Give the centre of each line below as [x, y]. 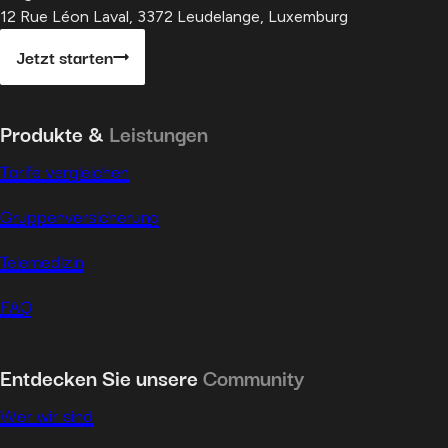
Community [254, 376]
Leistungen [158, 132]
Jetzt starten [64, 57]
